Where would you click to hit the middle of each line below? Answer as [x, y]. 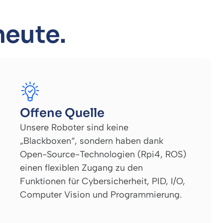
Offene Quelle [62, 113]
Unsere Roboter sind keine [74, 127]
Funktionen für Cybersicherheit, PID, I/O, [103, 181]
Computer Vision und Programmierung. [101, 194]
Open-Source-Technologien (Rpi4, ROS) [103, 154]
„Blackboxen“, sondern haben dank [92, 141]
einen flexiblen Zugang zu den [81, 167]
